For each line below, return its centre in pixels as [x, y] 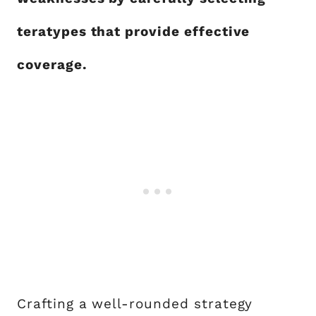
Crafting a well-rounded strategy [135, 303]
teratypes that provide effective [134, 31]
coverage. [52, 64]
